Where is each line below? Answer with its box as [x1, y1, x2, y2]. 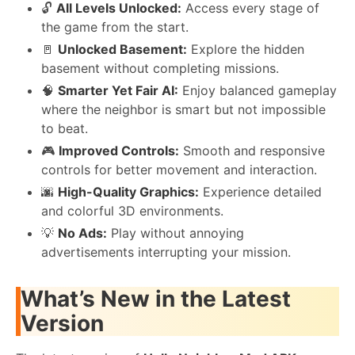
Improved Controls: [59, 142, 179, 158]
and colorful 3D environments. [41, 202, 223, 219]
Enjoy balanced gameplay [178, 82, 337, 98]
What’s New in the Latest [21, 284, 291, 312]
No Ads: [58, 224, 107, 241]
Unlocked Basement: [58, 40, 187, 57]
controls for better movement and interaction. [41, 161, 317, 177]
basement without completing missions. [41, 59, 279, 76]
